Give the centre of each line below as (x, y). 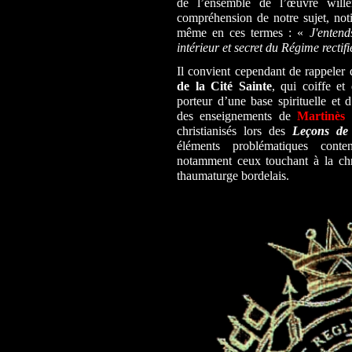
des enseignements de (237, 116)
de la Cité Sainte (224, 86)
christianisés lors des (235, 131)
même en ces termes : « (243, 33)
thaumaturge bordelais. (233, 176)
